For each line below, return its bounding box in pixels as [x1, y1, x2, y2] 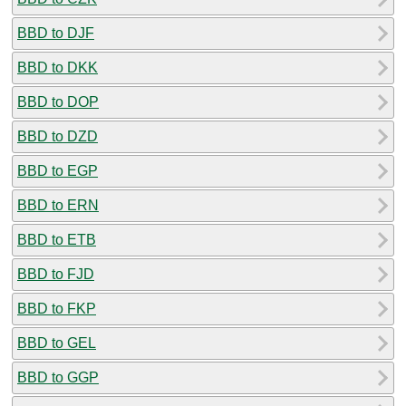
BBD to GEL [17, 334, 96, 351]
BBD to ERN [17, 197, 99, 213]
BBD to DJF [17, 24, 94, 41]
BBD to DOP [17, 93, 99, 110]
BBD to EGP [17, 162, 98, 179]
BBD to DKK [17, 59, 98, 75]
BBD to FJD [17, 266, 94, 282]
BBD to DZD [17, 128, 98, 144]
